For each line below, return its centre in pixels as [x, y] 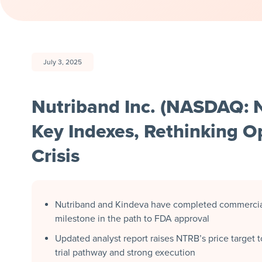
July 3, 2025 [62, 62]
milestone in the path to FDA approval [132, 218]
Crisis [55, 156]
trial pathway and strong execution [125, 252]
